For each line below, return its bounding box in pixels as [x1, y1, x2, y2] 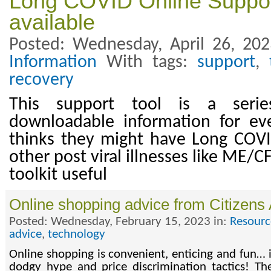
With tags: [97, 54, 197, 72]
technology [48, 228, 105, 241]
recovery [9, 71, 74, 90]
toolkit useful [9, 166, 107, 184]
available [9, 10, 95, 35]
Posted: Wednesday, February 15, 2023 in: [9, 215, 230, 229]
